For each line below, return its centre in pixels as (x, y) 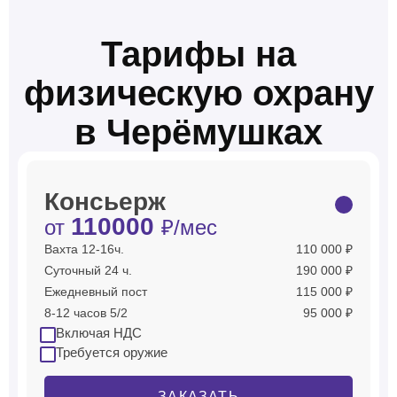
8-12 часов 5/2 (86, 313)
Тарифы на (198, 54)
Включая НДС (99, 333)
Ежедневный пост (96, 292)
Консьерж (105, 202)
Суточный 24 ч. (88, 270)
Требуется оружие (112, 352)
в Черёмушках (198, 132)
